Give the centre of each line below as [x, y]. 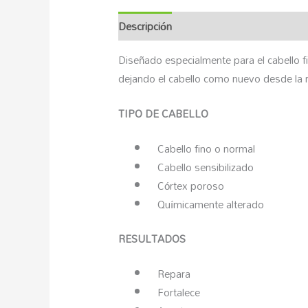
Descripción [145, 26]
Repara [170, 273]
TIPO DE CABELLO [164, 114]
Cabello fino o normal [202, 149]
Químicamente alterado [207, 205]
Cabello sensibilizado [202, 167]
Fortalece [175, 292]
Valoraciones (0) [264, 26]
